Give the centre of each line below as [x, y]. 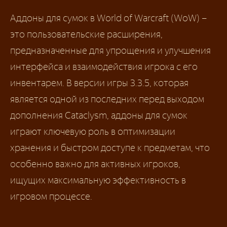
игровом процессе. [51, 197]
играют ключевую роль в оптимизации [93, 132]
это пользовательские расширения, [86, 34]
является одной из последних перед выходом [107, 99]
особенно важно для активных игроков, [95, 164]
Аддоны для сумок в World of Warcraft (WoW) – [108, 18]
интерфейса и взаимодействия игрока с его [104, 67]
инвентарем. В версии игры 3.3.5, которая [99, 83]
